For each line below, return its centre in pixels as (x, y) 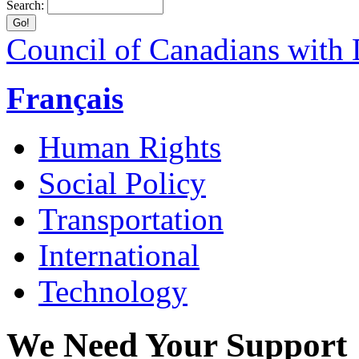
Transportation (131, 219)
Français (65, 98)
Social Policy (122, 183)
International (119, 255)
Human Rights (130, 147)
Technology (113, 291)
